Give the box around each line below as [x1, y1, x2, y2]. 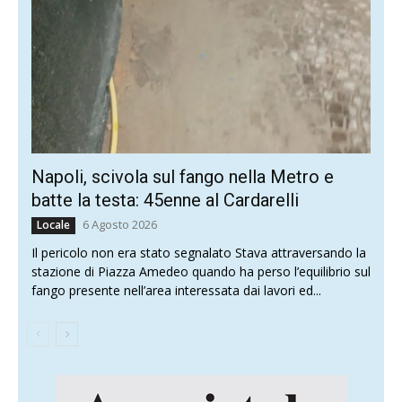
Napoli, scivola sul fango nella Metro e [31, 165, 334, 188]
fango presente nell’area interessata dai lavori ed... [31, 281, 321, 299]
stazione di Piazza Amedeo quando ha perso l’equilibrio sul [31, 262, 371, 280]
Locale [37, 216, 70, 232]
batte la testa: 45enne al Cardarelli [31, 188, 299, 211]
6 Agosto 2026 [83, 215, 157, 232]
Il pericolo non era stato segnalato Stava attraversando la [31, 243, 366, 261]
